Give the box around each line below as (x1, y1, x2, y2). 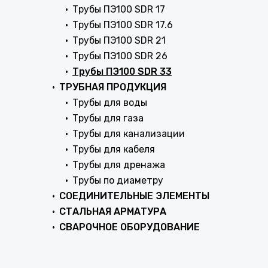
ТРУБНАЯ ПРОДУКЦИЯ (59, 81, 166, 93)
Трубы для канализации (72, 128, 185, 139)
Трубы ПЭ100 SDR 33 (72, 66, 172, 77)
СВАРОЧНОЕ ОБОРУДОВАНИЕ (59, 221, 200, 233)
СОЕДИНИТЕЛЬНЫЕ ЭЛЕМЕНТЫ (59, 190, 209, 202)
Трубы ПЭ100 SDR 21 (72, 35, 166, 46)
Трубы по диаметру (72, 175, 163, 186)
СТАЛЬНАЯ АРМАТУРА (59, 206, 166, 217)
